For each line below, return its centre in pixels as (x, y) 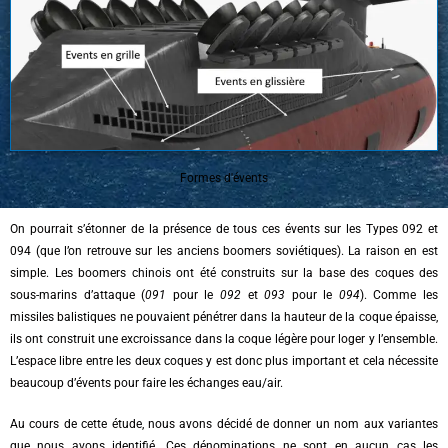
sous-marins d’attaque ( (78, 295)
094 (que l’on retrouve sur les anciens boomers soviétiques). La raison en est (224, 251)
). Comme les (399, 295)
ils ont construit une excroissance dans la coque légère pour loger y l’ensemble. (224, 339)
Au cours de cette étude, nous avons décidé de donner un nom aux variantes (224, 424)
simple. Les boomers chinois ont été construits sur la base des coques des (224, 273)
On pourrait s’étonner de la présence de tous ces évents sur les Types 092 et (224, 229)
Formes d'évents (224, 177)
